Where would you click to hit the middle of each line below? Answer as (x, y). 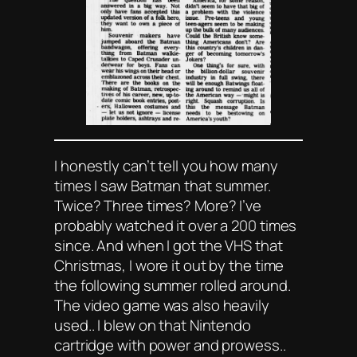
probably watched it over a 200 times (176, 225)
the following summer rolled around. (173, 285)
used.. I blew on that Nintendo (153, 325)
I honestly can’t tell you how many (166, 165)
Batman (156, 185)
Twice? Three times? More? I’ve (158, 205)
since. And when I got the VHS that (169, 245)
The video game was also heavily (162, 305)
